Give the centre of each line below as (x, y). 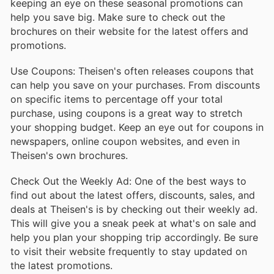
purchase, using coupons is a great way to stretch (126, 113)
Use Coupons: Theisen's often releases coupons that (132, 71)
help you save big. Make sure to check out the (118, 17)
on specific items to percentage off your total (117, 99)
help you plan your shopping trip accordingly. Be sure (134, 238)
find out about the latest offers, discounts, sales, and (133, 195)
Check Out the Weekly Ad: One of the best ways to (128, 181)
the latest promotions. (61, 266)
